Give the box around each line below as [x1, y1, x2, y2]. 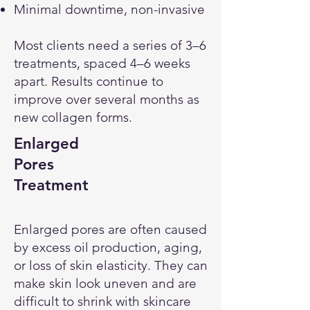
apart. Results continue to [14, 73, 163, 89]
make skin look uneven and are [14, 275, 197, 291]
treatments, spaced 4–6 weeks [14, 55, 190, 71]
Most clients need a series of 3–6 [14, 37, 206, 53]
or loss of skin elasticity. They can [14, 257, 208, 273]
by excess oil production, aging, [14, 239, 202, 255]
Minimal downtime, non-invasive [14, 1, 205, 17]
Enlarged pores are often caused [14, 221, 207, 237]
